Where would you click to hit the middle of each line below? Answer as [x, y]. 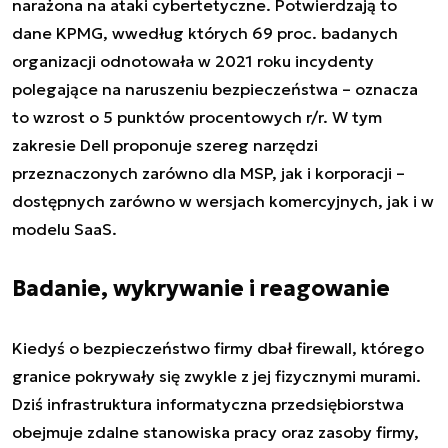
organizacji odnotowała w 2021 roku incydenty [193, 60]
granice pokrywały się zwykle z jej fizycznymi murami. [216, 375]
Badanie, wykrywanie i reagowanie [201, 288]
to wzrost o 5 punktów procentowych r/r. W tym [197, 116]
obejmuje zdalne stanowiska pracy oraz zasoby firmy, [215, 431]
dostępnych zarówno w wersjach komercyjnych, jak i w [223, 200]
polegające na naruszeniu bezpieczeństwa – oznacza [215, 88]
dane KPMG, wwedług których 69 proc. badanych [205, 32]
